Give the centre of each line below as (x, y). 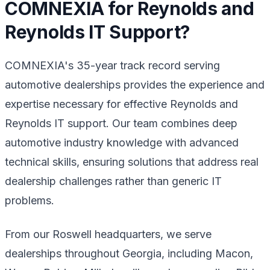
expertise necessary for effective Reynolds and (121, 104)
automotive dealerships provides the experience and (135, 84)
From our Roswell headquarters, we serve (108, 234)
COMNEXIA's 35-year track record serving (112, 65)
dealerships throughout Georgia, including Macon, (129, 253)
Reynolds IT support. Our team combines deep (121, 123)
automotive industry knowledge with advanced (122, 142)
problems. (30, 200)
